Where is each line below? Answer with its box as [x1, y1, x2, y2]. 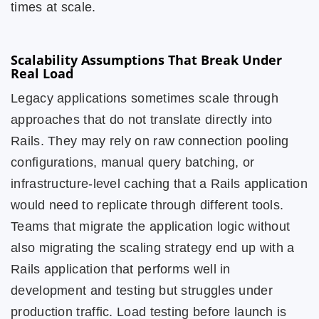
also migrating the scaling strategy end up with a [11, 241, 295, 255]
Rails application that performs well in [11, 262, 231, 276]
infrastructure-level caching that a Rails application [11, 177, 308, 191]
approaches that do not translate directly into [11, 113, 273, 127]
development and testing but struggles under [11, 283, 273, 298]
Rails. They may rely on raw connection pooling [11, 134, 289, 148]
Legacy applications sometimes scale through [11, 91, 278, 105]
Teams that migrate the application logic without [11, 219, 291, 234]
